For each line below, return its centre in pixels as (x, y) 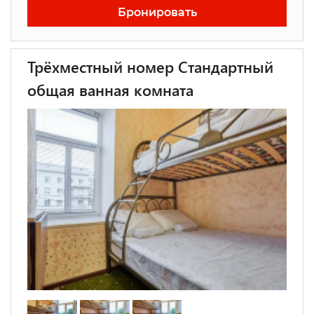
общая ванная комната (110, 90)
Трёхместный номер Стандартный (150, 67)
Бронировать (157, 12)
